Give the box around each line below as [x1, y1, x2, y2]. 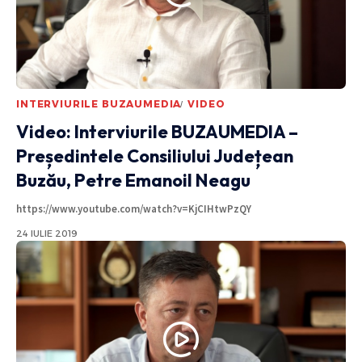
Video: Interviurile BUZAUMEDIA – [16, 120, 298, 143]
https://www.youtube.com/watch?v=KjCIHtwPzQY [16, 201, 256, 216]
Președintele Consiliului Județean [16, 144, 293, 167]
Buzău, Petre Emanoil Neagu [16, 168, 250, 192]
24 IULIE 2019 [16, 227, 78, 239]
